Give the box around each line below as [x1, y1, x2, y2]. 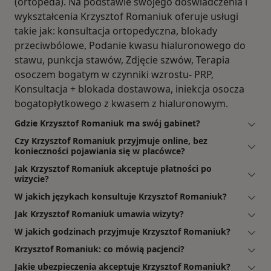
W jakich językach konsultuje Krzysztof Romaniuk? [15, 191, 227, 203]
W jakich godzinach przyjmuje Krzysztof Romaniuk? [15, 226, 230, 238]
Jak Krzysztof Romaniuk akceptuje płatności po [15, 163, 212, 175]
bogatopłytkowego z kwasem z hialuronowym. [15, 97, 228, 111]
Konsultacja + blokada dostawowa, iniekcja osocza [15, 82, 244, 96]
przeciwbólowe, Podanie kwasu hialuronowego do [15, 39, 246, 53]
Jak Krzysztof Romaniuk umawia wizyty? [15, 208, 184, 220]
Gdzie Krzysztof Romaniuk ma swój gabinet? [15, 117, 200, 129]
